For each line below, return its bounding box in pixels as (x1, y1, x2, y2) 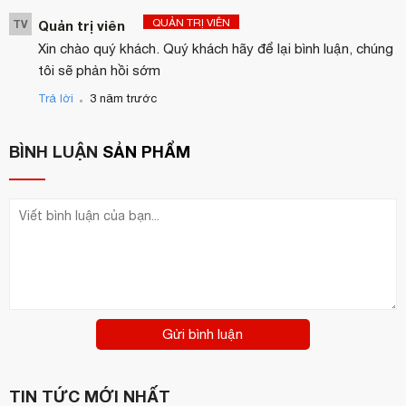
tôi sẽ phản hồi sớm (38, 63, 160, 79)
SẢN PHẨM (102, 141, 190, 162)
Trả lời (38, 92, 73, 106)
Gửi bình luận (162, 326, 244, 343)
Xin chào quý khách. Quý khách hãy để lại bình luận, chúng (38, 41, 393, 57)
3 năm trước (90, 92, 157, 106)
